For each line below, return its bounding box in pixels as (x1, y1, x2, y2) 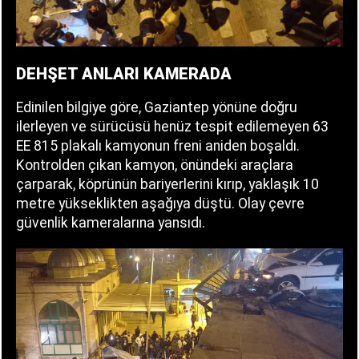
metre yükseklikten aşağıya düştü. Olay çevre (16, 196, 305, 212)
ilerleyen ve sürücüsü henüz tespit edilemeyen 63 (16, 119, 329, 135)
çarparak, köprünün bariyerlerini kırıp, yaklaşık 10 (16, 176, 319, 193)
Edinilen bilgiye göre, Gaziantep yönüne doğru (16, 99, 297, 116)
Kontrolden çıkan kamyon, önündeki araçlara (16, 157, 293, 174)
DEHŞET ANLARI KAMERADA (16, 64, 232, 84)
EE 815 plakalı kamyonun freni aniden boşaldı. (16, 138, 300, 155)
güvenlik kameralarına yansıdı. (16, 215, 205, 232)
